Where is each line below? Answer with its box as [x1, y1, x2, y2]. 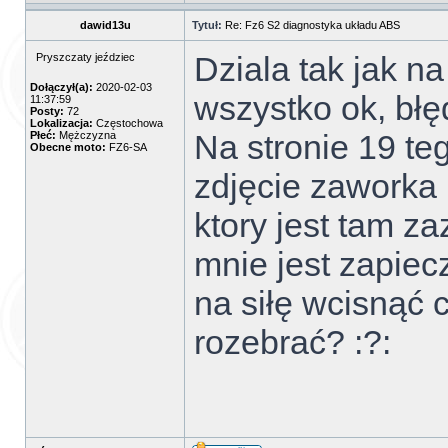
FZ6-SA [106, 141, 147, 153]
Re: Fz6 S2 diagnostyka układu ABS [225, 19, 400, 31]
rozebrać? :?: [194, 323, 391, 361]
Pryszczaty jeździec [36, 51, 135, 63]
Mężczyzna [56, 129, 116, 141]
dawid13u [79, 19, 131, 31]
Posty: [30, 105, 64, 117]
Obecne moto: [30, 141, 106, 153]
